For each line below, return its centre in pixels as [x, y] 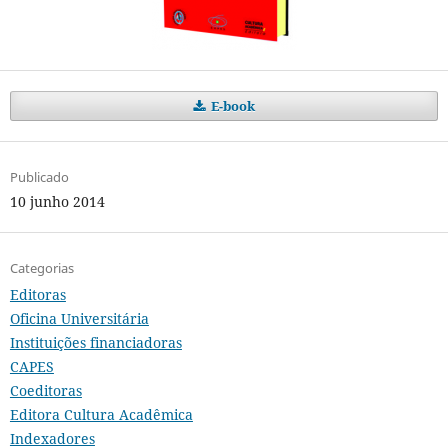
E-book [232, 106]
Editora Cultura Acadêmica [101, 415]
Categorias [41, 268]
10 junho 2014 [57, 202]
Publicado [39, 177]
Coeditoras [45, 391]
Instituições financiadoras [95, 343]
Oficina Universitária [79, 319]
